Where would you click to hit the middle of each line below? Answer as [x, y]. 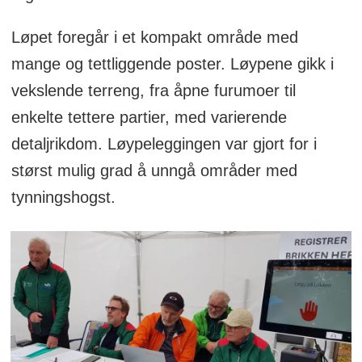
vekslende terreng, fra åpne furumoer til [153, 90]
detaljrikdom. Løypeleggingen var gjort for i [164, 143]
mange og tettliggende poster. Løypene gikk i [172, 63]
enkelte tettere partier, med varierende [149, 117]
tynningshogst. [63, 197]
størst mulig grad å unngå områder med [154, 170]
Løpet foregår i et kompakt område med [154, 37]
